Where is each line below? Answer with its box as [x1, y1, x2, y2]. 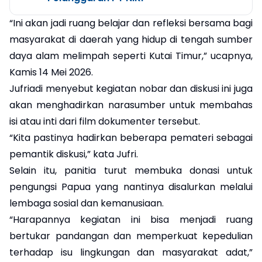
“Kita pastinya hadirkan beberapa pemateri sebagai [9, 130, 253, 144]
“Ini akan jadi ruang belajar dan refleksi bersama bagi [9, 16, 253, 30]
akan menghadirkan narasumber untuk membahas [9, 98, 253, 112]
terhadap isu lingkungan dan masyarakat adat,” [9, 245, 253, 259]
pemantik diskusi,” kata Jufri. [9, 147, 138, 161]
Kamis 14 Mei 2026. [9, 65, 93, 79]
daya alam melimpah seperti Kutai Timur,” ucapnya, [9, 49, 253, 63]
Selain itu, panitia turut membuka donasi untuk [9, 163, 253, 177]
